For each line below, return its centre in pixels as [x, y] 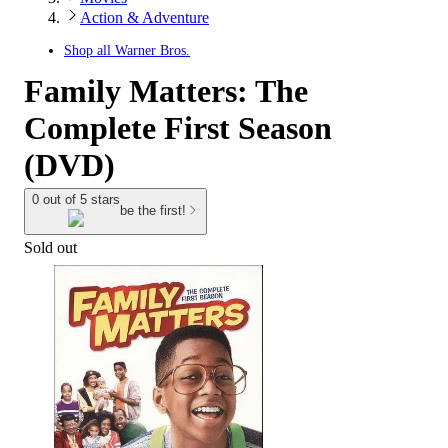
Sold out [50, 247]
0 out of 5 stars [76, 199]
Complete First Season [178, 128]
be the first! [153, 211]
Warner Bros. [152, 50]
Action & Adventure [144, 17]
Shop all [89, 50]
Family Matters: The [166, 91]
